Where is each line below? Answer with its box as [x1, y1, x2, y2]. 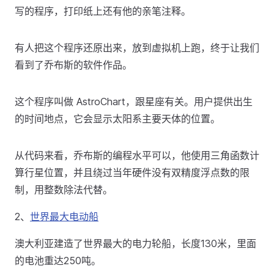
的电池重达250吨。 [15, 254, 101, 267]
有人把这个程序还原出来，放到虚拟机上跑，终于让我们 [15, 42, 259, 54]
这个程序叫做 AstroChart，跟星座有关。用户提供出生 [15, 95, 253, 108]
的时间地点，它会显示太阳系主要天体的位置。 [15, 113, 220, 125]
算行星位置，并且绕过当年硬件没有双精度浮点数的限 [15, 166, 250, 179]
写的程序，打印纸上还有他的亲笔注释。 [15, 5, 191, 17]
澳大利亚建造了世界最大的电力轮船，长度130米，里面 [15, 237, 256, 250]
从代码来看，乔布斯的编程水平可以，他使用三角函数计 [15, 149, 259, 161]
